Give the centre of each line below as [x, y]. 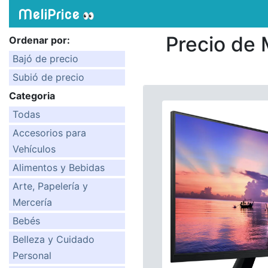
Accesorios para [49, 133]
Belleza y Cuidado [54, 239]
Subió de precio [48, 77]
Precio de [213, 44]
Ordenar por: [39, 40]
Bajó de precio [45, 59]
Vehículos [34, 149]
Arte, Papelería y [50, 186]
